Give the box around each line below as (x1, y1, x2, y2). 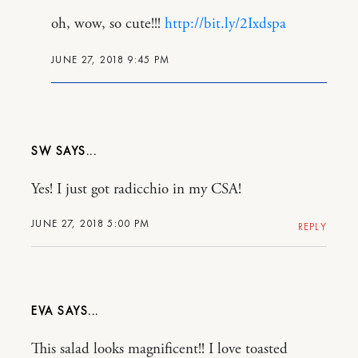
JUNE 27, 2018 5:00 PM (31, 216, 150, 230)
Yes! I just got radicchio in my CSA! (31, 179, 241, 199)
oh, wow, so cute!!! (51, 14, 165, 34)
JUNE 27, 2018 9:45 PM (51, 52, 170, 66)
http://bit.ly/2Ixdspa (165, 14, 286, 34)
